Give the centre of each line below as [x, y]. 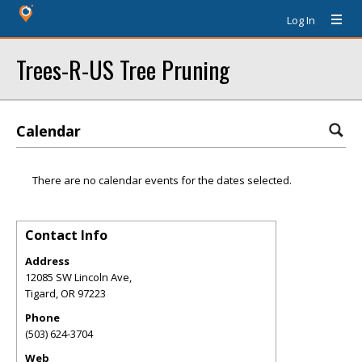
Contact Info [66, 235]
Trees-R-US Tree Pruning [123, 69]
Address [47, 261]
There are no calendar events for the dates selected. [162, 180]
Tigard [40, 293]
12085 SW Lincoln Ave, [78, 277]
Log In [301, 20]
